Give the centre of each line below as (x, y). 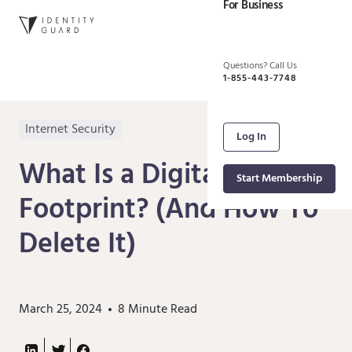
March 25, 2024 (60, 310)
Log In (251, 137)
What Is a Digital (121, 176)
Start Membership (279, 179)
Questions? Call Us (260, 66)
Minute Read (161, 310)
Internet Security (70, 130)
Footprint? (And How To (169, 211)
